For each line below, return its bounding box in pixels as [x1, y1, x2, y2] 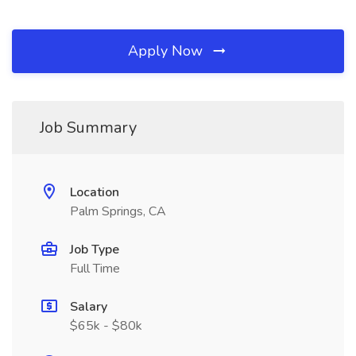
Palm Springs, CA [70, 203, 166, 220]
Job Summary [40, 117, 137, 138]
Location [70, 184, 119, 201]
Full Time [70, 260, 120, 277]
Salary [70, 298, 107, 315]
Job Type [70, 241, 119, 258]
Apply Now [128, 41, 207, 60]
